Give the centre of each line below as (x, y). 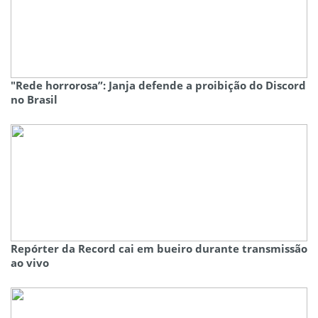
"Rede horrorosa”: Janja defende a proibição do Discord (158, 86)
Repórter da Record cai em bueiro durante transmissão (159, 249)
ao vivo (30, 263)
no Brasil (34, 100)
